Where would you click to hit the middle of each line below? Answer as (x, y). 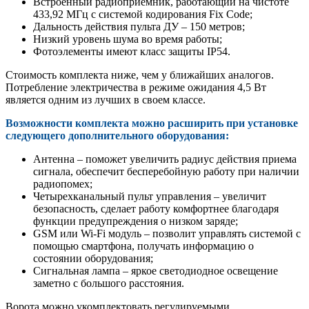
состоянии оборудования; (93, 258)
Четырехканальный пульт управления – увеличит (150, 196)
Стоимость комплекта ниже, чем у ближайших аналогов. (140, 74)
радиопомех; (63, 183)
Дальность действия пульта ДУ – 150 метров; (139, 26)
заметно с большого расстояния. (109, 283)
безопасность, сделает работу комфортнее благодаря (156, 208)
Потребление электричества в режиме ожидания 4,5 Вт (136, 87)
